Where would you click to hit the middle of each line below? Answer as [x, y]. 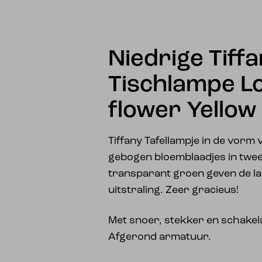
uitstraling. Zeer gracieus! [174, 190]
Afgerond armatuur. [160, 237]
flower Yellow [183, 111]
